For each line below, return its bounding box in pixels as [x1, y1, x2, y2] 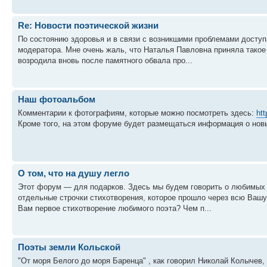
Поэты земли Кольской [18, 242, 120, 252]
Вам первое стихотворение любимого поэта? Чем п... [18, 203, 212, 213]
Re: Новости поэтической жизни [18, 20, 159, 30]
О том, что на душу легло [18, 168, 129, 178]
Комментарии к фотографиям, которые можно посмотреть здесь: [18, 108, 256, 117]
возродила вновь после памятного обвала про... [18, 55, 193, 65]
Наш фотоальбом [18, 94, 95, 104]
